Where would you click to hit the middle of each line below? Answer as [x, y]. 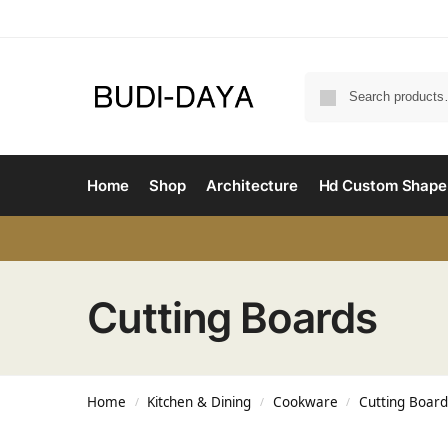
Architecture [252, 185]
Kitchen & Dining [199, 402]
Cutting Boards [232, 317]
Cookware [305, 402]
